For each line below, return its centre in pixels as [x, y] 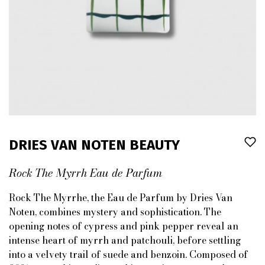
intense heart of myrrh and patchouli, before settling [125, 240]
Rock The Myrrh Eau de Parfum [85, 173]
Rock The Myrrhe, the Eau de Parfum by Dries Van [121, 198]
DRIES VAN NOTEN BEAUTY [94, 145]
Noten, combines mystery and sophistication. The [115, 212]
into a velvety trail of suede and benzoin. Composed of [128, 254]
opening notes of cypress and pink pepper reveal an [124, 226]
